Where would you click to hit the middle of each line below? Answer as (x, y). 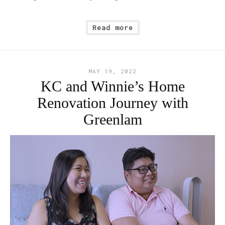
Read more (113, 28)
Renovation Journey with (113, 103)
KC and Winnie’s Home (113, 86)
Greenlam (113, 120)
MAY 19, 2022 (113, 71)
